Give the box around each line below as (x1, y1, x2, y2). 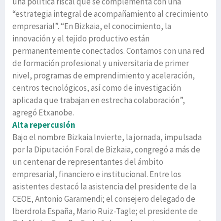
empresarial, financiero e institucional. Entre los (12, 168, 181, 180)
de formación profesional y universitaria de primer (12, 57, 189, 69)
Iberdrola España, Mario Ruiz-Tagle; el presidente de (12, 205, 198, 217)
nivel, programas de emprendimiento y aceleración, (12, 70, 195, 81)
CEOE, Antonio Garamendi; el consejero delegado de (12, 193, 195, 204)
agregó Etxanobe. (12, 107, 74, 118)
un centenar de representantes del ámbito (12, 156, 163, 167)
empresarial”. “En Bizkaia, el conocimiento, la (12, 20, 171, 32)
